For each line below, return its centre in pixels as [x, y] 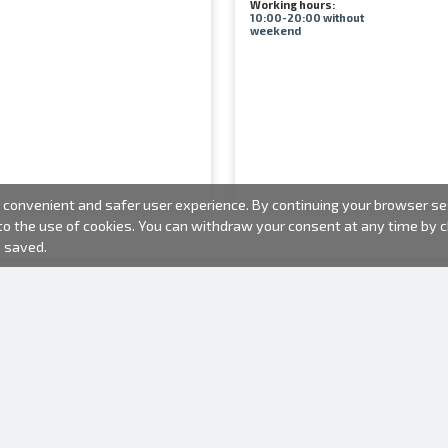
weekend [275, 30]
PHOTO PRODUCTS [329, 381]
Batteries [296, 423]
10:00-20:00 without [306, 17]
